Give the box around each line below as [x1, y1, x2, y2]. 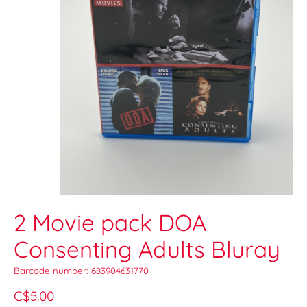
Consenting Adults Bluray [14, 235, 280, 264]
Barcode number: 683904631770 [14, 265, 149, 277]
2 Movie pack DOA [14, 208, 206, 237]
